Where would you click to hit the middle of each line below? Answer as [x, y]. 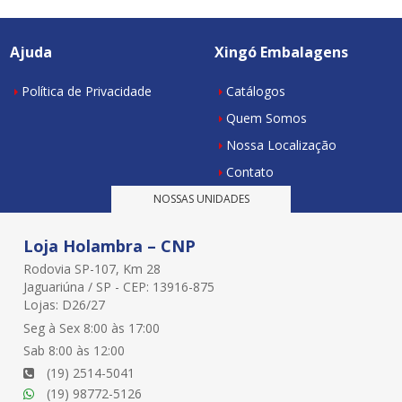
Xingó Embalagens [281, 52]
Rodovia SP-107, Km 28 [92, 268]
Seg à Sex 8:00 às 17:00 [91, 328]
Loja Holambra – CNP [109, 245]
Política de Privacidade [86, 91]
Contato [249, 171]
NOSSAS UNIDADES [201, 198]
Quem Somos [266, 118]
